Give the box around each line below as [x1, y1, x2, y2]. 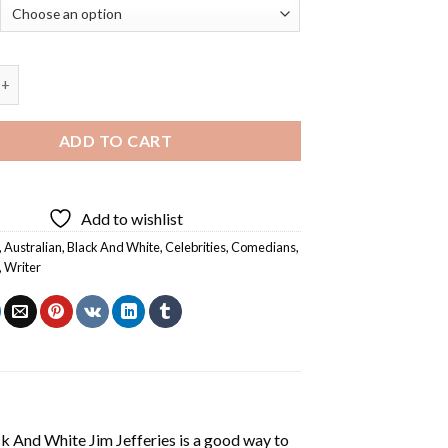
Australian [4, 238, 63, 255]
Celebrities [165, 238, 227, 255]
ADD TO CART [58, 130, 173, 150]
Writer [4, 258, 42, 275]
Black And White [67, 238, 161, 255]
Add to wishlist [81, 208, 184, 228]
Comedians [231, 238, 297, 255]
